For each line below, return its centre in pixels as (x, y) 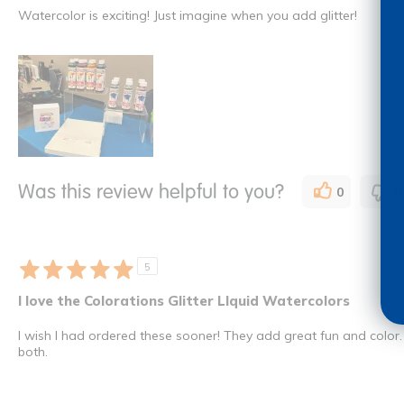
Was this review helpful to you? (151, 191)
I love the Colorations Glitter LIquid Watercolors (184, 301)
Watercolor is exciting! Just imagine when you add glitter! (188, 16)
